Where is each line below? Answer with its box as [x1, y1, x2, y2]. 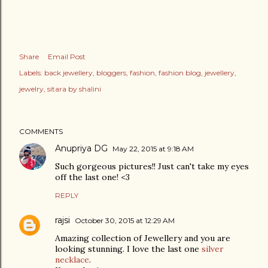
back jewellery [44, 68, 93, 78]
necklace [55, 254, 89, 266]
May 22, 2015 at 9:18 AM [112, 144, 194, 154]
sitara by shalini [47, 84, 101, 94]
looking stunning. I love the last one [55, 243, 202, 255]
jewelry [19, 84, 44, 94]
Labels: [19, 68, 42, 78]
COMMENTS [19, 127, 63, 136]
